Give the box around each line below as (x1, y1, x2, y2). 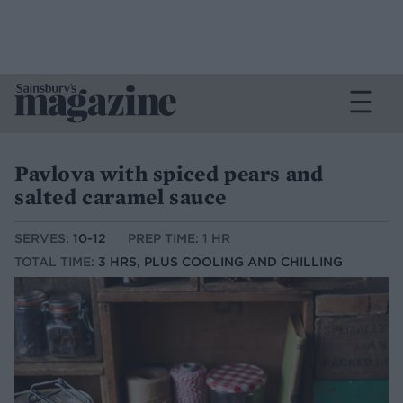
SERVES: (14, 230, 73, 247)
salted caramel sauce (14, 183, 228, 210)
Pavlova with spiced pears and (14, 159, 324, 187)
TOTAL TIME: (14, 254, 98, 271)
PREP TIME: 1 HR (128, 230, 230, 247)
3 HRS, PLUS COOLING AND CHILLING (98, 254, 343, 271)
